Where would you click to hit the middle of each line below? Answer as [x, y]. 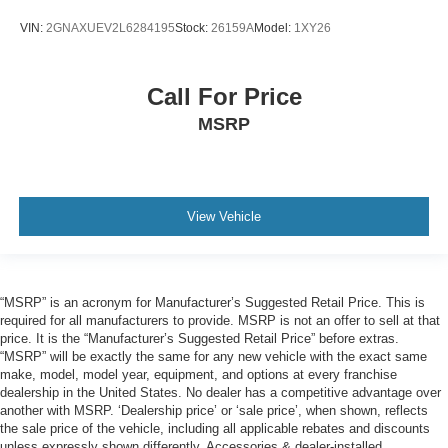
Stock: [193, 27]
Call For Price [224, 97]
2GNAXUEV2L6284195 [110, 27]
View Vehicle [224, 216]
